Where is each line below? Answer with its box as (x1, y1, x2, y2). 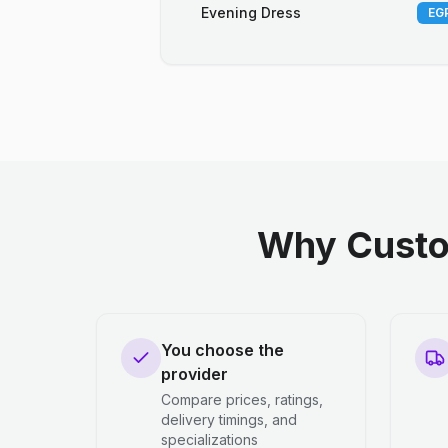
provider (161, 364, 228, 384)
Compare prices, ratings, (161, 391, 323, 408)
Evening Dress (201, 4, 301, 21)
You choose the (161, 340, 284, 360)
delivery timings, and (161, 411, 297, 428)
